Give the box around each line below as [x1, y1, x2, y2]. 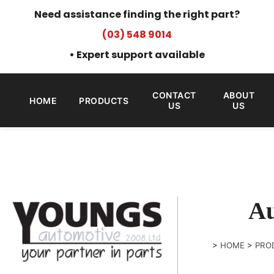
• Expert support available [69, 48, 205, 62]
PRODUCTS [79, 95, 128, 106]
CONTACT [152, 90, 196, 100]
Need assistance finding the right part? [34, 7, 240, 21]
